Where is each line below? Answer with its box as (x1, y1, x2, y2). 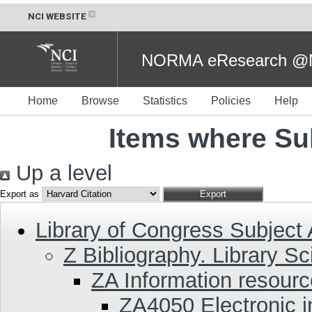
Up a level (10, 160, 112, 185)
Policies (211, 94, 251, 107)
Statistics (143, 94, 187, 107)
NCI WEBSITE (28, 11, 86, 22)
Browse (81, 94, 119, 107)
